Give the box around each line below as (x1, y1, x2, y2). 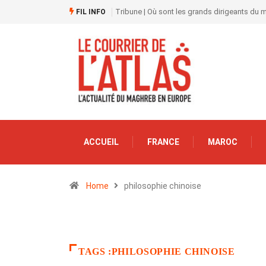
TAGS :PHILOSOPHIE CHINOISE (78, 246, 235, 256)
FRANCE (147, 137, 179, 147)
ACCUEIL (84, 137, 119, 147)
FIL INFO (74, 8, 106, 16)
